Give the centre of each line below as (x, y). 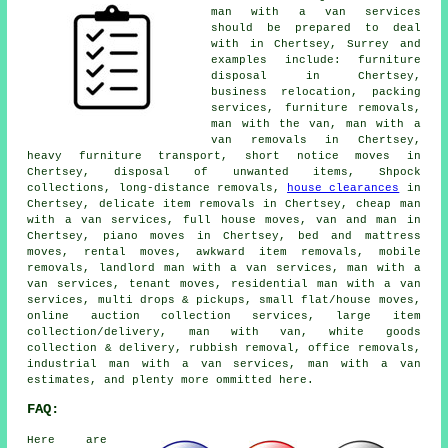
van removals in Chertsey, (316, 139)
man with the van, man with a (316, 123)
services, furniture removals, (316, 107)
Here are (67, 439)
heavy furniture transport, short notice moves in (224, 155)
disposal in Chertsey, (316, 75)
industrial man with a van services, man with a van (224, 363)
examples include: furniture (316, 59)
